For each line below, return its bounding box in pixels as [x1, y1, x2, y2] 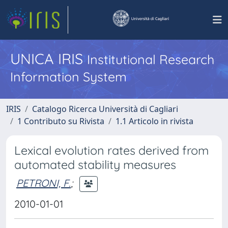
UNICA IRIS [10, 49, 87, 68]
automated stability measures [14, 157, 176, 172]
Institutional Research [87, 51, 214, 67]
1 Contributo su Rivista [17, 116, 104, 127]
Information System [10, 69, 127, 84]
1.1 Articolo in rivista [116, 116, 193, 127]
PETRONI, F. [16, 176, 71, 189]
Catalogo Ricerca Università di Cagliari [32, 103, 178, 115]
